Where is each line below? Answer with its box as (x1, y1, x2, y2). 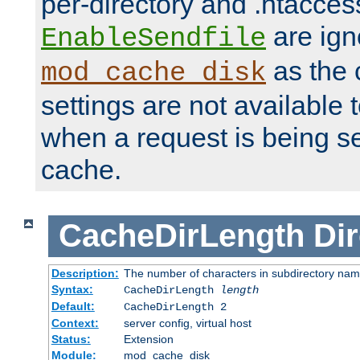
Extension (123, 332, 174, 346)
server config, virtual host (123, 316, 252, 329)
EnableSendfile (41, 23, 266, 55)
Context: (51, 316, 99, 329)
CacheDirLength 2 (123, 300, 227, 313)
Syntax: (51, 282, 93, 296)
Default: (51, 299, 95, 313)
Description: (51, 266, 119, 280)
